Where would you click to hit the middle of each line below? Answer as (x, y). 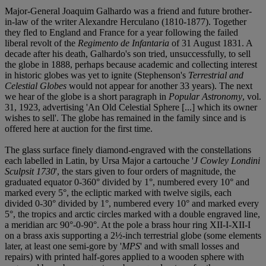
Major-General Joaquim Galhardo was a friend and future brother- (128, 11)
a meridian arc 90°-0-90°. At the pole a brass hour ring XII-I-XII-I (128, 225)
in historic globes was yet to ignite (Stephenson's (96, 75)
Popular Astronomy (205, 97)
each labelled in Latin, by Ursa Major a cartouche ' (99, 161)
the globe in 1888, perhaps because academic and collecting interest (131, 65)
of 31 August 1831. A (212, 43)
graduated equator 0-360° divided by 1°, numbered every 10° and (127, 182)
